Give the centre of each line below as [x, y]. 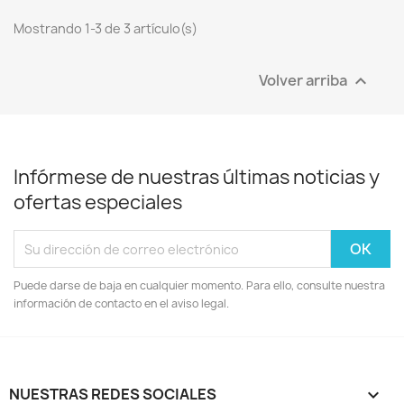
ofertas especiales [98, 203]
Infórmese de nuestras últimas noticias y [197, 178]
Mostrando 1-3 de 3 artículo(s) [106, 29]
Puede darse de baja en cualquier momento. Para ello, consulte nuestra [199, 286]
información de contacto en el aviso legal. [121, 304]
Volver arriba [304, 80]
